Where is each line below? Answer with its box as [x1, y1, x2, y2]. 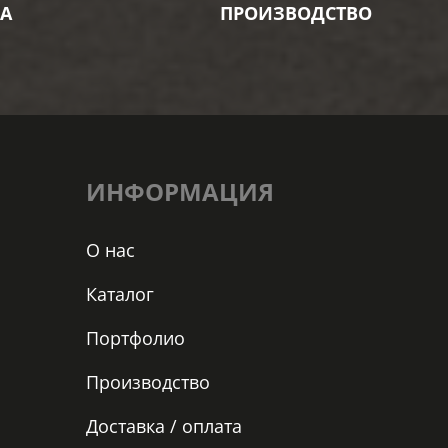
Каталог [86, 282, 154, 307]
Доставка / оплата [86, 414, 242, 439]
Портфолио [86, 326, 185, 351]
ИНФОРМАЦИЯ [86, 175, 274, 209]
